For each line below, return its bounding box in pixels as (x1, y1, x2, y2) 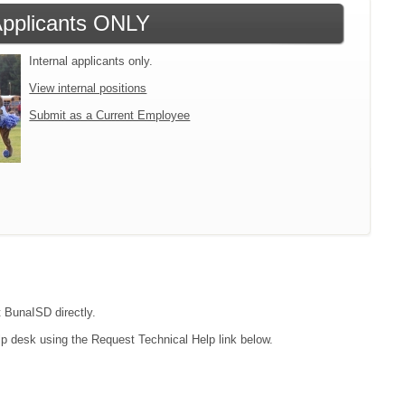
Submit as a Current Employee (29, 108, 191, 122)
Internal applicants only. (29, 53, 154, 68)
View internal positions (29, 80, 147, 95)
